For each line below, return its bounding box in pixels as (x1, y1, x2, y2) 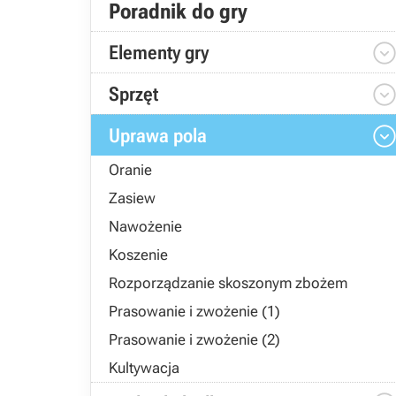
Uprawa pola (109, 125, 207, 147)
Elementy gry (109, 42, 209, 64)
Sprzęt (109, 83, 158, 105)
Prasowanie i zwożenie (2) (109, 331, 280, 348)
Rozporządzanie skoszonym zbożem (109, 274, 347, 292)
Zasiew (109, 189, 156, 207)
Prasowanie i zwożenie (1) (109, 302, 280, 320)
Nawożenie (109, 217, 182, 235)
